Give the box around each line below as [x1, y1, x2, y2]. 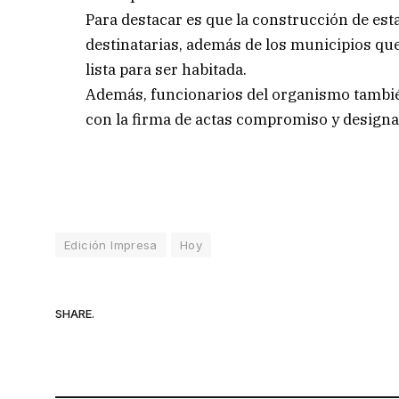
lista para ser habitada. [85, 59, 248, 79]
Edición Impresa [64, 237, 158, 252]
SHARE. [55, 306, 94, 322]
